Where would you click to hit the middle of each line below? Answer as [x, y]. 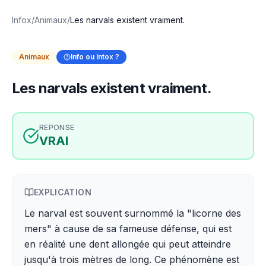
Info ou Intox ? [95, 57]
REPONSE [57, 127]
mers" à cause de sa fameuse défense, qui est [128, 229]
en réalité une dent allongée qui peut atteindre [128, 244]
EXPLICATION [63, 192]
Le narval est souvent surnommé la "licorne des [133, 213]
